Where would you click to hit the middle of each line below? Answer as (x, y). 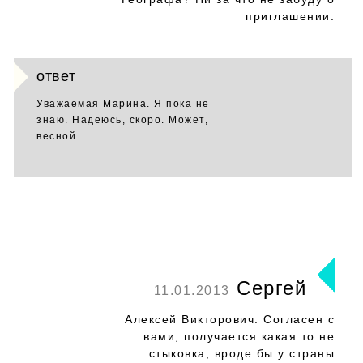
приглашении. (290, 16)
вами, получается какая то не (239, 336)
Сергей (268, 288)
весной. (58, 136)
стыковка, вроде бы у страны (241, 353)
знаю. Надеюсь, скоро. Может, (122, 120)
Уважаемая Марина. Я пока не (123, 104)
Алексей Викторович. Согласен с (230, 319)
